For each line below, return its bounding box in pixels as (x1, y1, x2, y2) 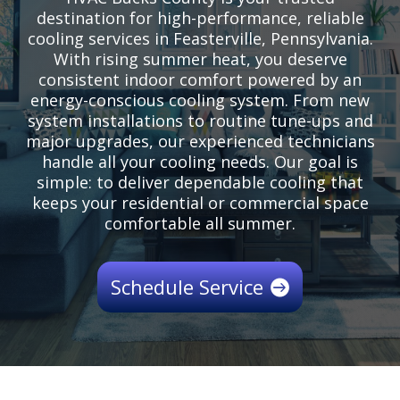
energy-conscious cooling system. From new (30, 89, 370, 112)
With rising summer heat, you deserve (53, 48, 347, 71)
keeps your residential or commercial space (31, 192, 369, 214)
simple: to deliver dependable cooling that (37, 171, 363, 194)
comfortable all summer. (104, 212, 296, 235)
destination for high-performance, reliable (36, 7, 364, 29)
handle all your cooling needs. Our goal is (42, 151, 358, 173)
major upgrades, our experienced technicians (25, 130, 375, 153)
